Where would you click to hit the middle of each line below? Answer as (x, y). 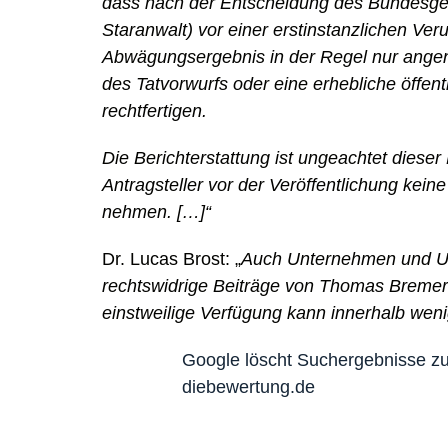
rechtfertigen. (155, 111)
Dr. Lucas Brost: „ (172, 259)
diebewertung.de (249, 387)
